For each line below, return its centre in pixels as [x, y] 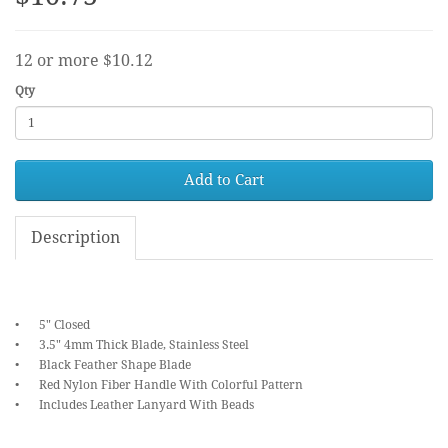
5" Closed [64, 324]
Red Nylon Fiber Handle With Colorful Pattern [171, 384]
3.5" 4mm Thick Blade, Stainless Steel [144, 344]
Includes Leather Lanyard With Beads [146, 404]
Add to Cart [224, 179]
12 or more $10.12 [84, 60]
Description [75, 237]
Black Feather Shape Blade [115, 364]
